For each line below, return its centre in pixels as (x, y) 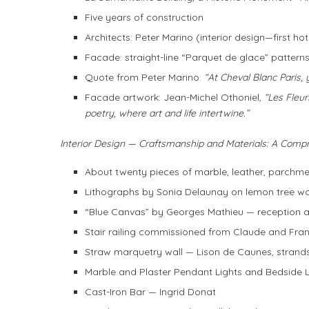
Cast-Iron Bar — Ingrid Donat (150, 292)
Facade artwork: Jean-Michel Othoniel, (175, 98)
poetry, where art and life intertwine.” (167, 113)
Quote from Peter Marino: (144, 78)
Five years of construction (144, 18)
